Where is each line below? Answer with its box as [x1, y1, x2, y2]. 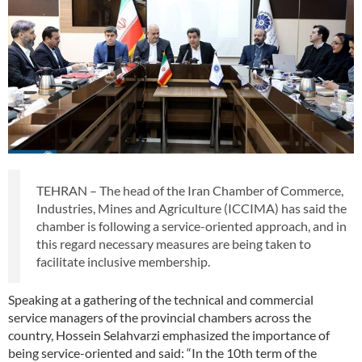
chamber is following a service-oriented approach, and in [36, 217, 347, 234]
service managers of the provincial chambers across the [8, 309, 311, 325]
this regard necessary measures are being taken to [36, 235, 311, 251]
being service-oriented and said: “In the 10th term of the [8, 344, 317, 360]
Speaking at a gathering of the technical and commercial [8, 291, 314, 307]
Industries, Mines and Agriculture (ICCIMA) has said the [36, 200, 347, 216]
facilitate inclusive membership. [36, 253, 210, 269]
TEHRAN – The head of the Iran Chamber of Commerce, [36, 182, 343, 198]
